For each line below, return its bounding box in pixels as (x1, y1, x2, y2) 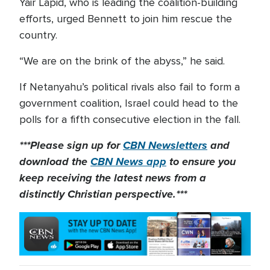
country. (19, 28, 57, 42)
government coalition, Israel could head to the (19, 96, 238, 110)
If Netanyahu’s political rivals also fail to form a (19, 80, 240, 93)
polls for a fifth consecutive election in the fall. (19, 113, 240, 126)
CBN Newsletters (123, 137, 207, 153)
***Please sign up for (19, 137, 123, 153)
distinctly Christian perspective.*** (19, 186, 187, 202)
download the (19, 154, 90, 169)
